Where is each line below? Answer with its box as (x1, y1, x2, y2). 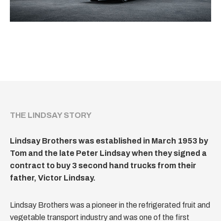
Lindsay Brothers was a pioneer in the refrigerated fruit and (10, 200, 210, 209)
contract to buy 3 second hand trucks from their (10, 161, 196, 170)
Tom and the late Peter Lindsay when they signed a (10, 148, 207, 157)
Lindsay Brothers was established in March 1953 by (10, 136, 208, 145)
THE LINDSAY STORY (10, 110, 92, 119)
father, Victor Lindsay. (10, 173, 96, 182)
